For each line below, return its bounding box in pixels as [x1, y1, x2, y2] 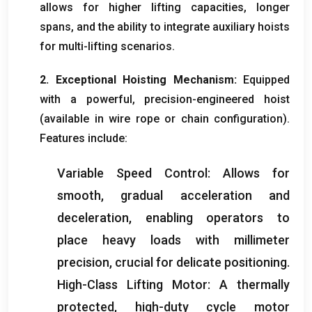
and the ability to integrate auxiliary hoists [77, 19, 290, 33]
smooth [57, 187, 101, 203]
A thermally [219, 276, 290, 292]
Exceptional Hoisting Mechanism [55, 72, 234, 86]
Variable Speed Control [57, 165, 208, 180]
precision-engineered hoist [144, 92, 290, 106]
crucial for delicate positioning [115, 254, 287, 270]
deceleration [57, 210, 129, 225]
